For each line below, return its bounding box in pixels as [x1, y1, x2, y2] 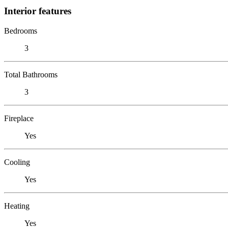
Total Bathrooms [4, 70, 58, 79]
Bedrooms [4, 26, 37, 35]
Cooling [4, 157, 30, 166]
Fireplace [4, 113, 34, 123]
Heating [4, 201, 30, 210]
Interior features [4, 5, 71, 16]
